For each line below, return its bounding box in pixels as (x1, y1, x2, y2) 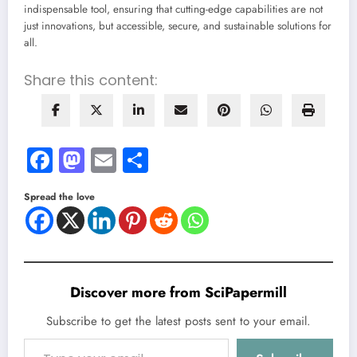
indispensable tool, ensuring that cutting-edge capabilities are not (24, 2, 323, 18)
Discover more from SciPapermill (70, 281, 287, 303)
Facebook (53, 141, 154, 178)
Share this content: (24, 69, 158, 90)
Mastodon (84, 141, 189, 178)
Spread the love (24, 189, 95, 204)
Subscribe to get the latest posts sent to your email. (46, 312, 311, 330)
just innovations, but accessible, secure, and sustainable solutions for (24, 18, 331, 34)
